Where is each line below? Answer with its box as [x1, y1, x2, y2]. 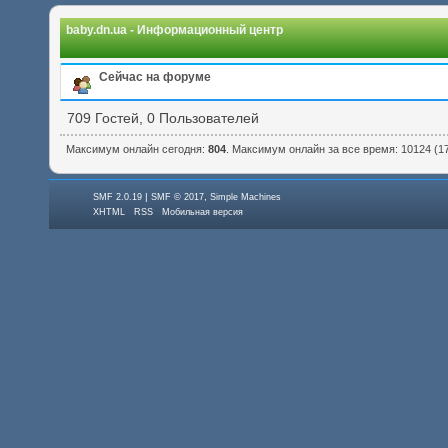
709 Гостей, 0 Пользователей [67, 109, 260, 126]
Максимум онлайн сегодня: [65, 142, 208, 155]
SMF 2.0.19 [93, 192, 143, 203]
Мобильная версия [162, 207, 244, 218]
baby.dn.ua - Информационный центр [66, 22, 283, 37]
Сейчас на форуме [99, 69, 211, 84]
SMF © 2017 [151, 192, 205, 203]
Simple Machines [210, 192, 282, 203]
